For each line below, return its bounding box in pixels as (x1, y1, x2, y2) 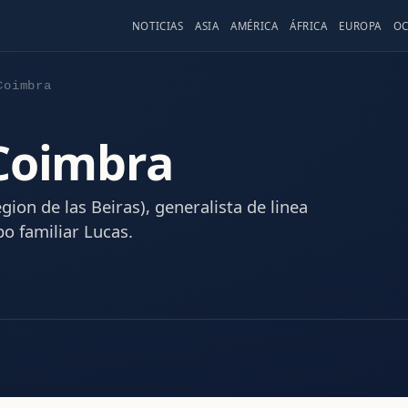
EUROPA (339, 19, 382, 33)
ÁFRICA (290, 19, 328, 33)
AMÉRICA (230, 19, 279, 33)
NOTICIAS (131, 19, 184, 33)
